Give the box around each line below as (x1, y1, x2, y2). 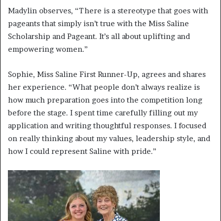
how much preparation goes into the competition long (8, 95, 202, 105)
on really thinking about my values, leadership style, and (8, 133, 210, 143)
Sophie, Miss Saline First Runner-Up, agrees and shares (8, 69, 206, 79)
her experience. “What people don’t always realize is (8, 82, 200, 92)
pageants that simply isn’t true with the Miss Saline (8, 18, 189, 28)
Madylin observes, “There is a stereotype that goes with (8, 5, 208, 15)
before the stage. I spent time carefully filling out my (8, 108, 198, 117)
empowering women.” (8, 44, 88, 54)
